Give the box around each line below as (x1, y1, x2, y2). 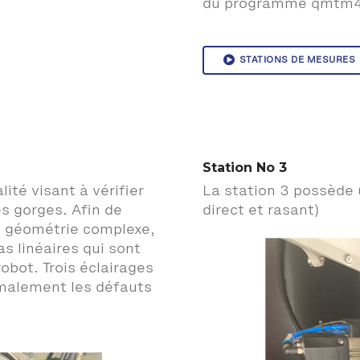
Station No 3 (202, 160, 287, 175)
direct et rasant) (202, 204, 319, 217)
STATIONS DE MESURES (239, 56, 355, 64)
